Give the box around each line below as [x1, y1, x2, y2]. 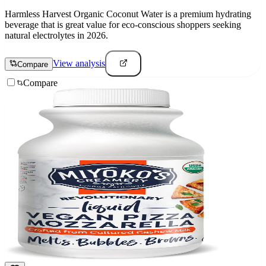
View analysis [53, 58, 105, 69]
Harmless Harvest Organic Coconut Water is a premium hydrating [5, 9, 251, 20]
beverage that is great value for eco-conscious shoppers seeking [5, 20, 241, 30]
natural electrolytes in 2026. [5, 30, 108, 41]
